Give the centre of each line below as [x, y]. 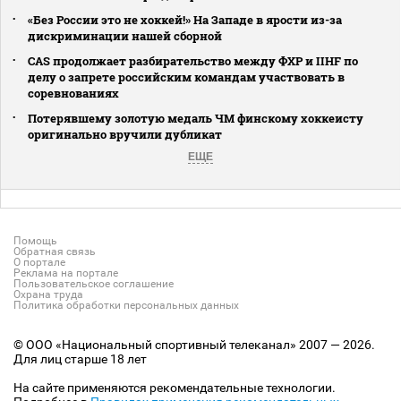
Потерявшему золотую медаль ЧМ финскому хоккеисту [196, 118]
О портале [39, 262]
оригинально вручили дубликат [125, 134]
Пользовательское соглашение [94, 283]
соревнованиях [73, 93]
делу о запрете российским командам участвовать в [186, 77]
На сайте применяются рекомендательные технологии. [175, 387]
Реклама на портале [66, 273]
